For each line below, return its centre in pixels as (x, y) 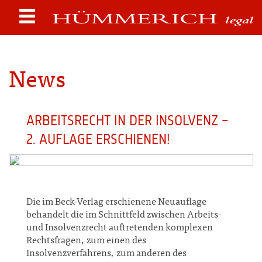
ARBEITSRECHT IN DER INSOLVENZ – (127, 120)
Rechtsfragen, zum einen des (86, 241)
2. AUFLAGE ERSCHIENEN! (98, 139)
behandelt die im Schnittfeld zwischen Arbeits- (124, 215)
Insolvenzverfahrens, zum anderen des (106, 254)
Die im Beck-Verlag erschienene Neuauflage (116, 202)
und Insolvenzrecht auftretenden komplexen (120, 228)
